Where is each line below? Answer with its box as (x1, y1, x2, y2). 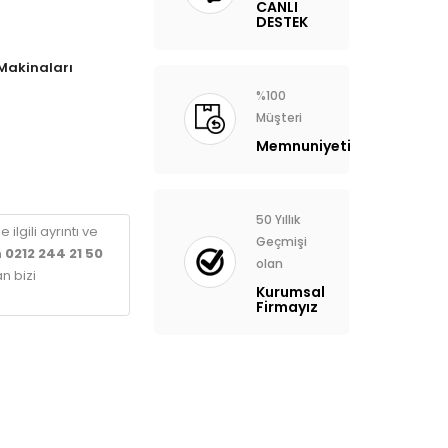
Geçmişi (255, 235, 307, 248)
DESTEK (255, 14, 308, 29)
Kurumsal (255, 284, 325, 299)
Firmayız (255, 299, 318, 314)
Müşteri (255, 111, 302, 124)
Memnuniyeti (255, 138, 351, 153)
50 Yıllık (255, 213, 300, 226)
